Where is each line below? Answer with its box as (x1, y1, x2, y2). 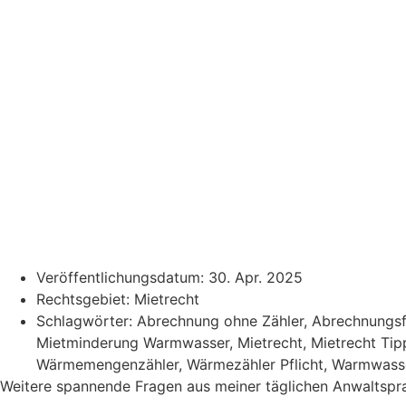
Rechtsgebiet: (36, 290, 134, 308)
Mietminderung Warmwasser (36, 333, 229, 352)
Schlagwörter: (36, 312, 137, 330)
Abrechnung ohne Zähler (137, 312, 304, 330)
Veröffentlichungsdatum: (36, 268, 208, 286)
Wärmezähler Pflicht (187, 355, 324, 373)
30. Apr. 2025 (208, 268, 303, 286)
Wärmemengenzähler (36, 355, 179, 373)
